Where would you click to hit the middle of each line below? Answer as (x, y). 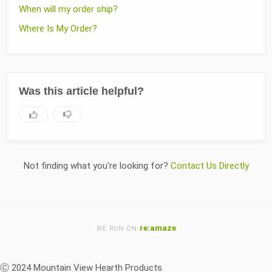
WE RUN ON (118, 228)
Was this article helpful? (81, 91)
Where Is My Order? (58, 28)
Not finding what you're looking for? (97, 165)
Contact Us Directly (209, 165)
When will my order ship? (68, 9)
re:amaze (158, 227)
